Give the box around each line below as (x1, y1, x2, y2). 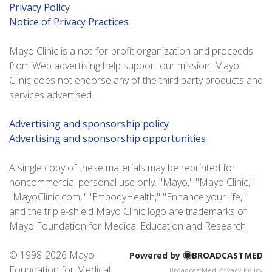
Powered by (129, 250, 183, 262)
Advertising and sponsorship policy (9, 117, 169, 131)
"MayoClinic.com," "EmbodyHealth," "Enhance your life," (9, 190, 246, 204)
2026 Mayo (45, 248, 94, 262)
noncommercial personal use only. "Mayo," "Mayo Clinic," (9, 175, 254, 189)
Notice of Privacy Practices (9, 15, 129, 29)
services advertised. (9, 88, 93, 102)
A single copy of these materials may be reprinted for (9, 161, 236, 175)
